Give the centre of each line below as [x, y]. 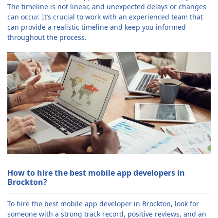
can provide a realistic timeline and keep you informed [97, 27]
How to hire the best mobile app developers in [96, 173]
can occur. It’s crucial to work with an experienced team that [105, 17]
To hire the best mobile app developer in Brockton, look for [103, 204]
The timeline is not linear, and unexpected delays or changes [107, 7]
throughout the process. [47, 37]
